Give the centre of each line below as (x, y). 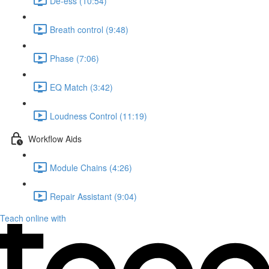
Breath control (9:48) (89, 29)
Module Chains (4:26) (91, 167)
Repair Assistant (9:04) (93, 196)
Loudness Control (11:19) (98, 116)
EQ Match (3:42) (81, 87)
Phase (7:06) (74, 58)
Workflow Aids (55, 138)
